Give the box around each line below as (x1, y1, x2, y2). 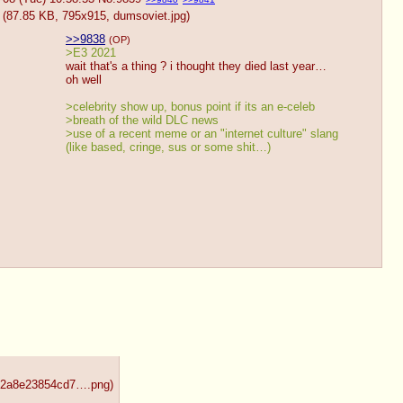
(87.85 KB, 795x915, (3, 8, 113, 22)
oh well (66, 73, 102, 87)
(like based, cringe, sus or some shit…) (66, 140, 271, 155)
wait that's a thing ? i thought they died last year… (66, 59, 327, 74)
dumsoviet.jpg (113, 8, 186, 22)
